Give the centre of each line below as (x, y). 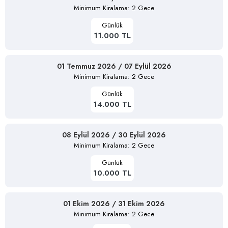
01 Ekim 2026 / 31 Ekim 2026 (114, 203)
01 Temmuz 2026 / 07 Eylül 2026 (114, 66)
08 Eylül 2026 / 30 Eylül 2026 (114, 135)
